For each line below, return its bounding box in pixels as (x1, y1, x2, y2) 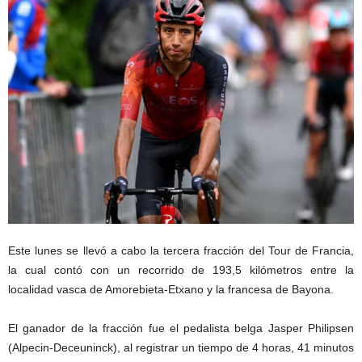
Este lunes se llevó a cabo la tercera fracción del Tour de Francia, (8, 243, 354, 257)
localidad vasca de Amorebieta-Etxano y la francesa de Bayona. (8, 282, 334, 296)
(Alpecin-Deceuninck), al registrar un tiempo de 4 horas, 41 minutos (8, 340, 354, 354)
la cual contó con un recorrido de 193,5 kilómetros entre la (8, 263, 354, 276)
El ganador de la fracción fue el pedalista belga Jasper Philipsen (8, 321, 354, 335)
